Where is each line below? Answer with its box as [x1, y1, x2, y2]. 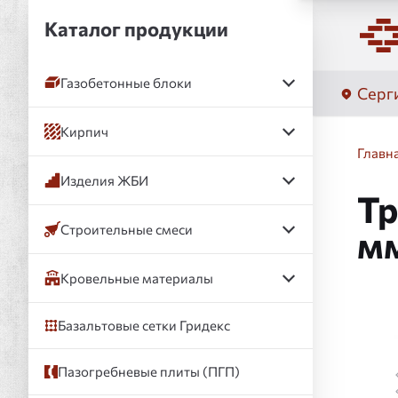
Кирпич [60, 123, 108, 139]
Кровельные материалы [60, 269, 213, 286]
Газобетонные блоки [60, 74, 192, 91]
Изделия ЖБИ [60, 171, 148, 188]
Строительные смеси [60, 220, 193, 237]
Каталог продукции [44, 17, 228, 41]
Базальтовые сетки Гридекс [58, 317, 230, 333]
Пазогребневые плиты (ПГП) [58, 363, 240, 379]
